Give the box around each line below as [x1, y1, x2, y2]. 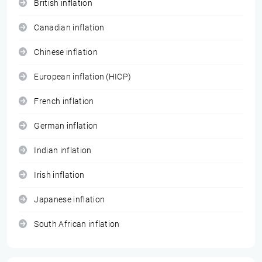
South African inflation [34, 219, 120, 229]
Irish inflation [34, 170, 85, 180]
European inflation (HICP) [34, 72, 132, 82]
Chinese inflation [34, 47, 98, 57]
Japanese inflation [34, 195, 105, 205]
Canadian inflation [34, 23, 105, 33]
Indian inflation [34, 146, 92, 156]
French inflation [34, 96, 94, 106]
